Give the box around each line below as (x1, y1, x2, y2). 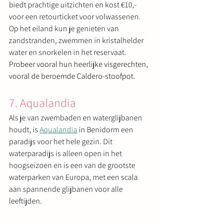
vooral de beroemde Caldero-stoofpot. (9, 70, 135, 81)
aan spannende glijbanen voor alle (9, 183, 124, 194)
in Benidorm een (77, 124, 135, 135)
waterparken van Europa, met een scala (9, 171, 139, 182)
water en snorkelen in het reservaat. (9, 47, 128, 57)
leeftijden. (9, 195, 42, 206)
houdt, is (9, 124, 40, 135)
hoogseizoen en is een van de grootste (9, 160, 137, 170)
